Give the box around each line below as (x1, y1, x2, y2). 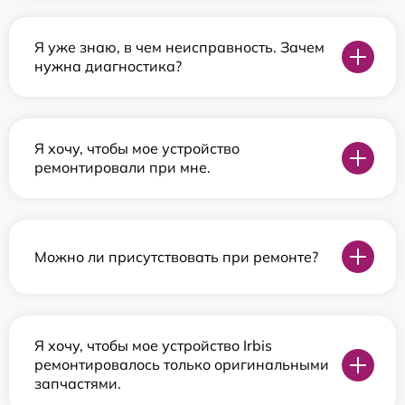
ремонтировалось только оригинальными (34, 355, 329, 374)
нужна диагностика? (34, 57, 182, 76)
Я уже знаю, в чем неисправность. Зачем (34, 38, 325, 57)
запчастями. (34, 374, 121, 393)
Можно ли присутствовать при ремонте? (34, 247, 318, 266)
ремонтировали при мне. (34, 158, 211, 177)
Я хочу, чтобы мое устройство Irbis (34, 336, 272, 355)
